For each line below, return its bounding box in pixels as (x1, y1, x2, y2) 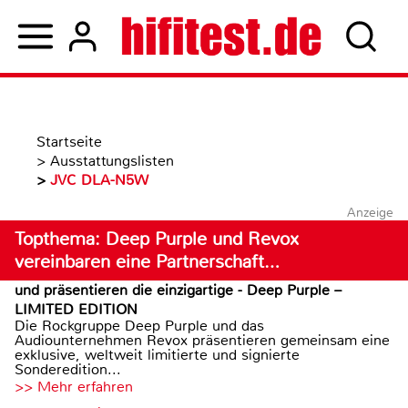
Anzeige (346, 204, 393, 220)
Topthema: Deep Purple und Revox (15, 228, 299, 250)
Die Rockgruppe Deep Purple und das (15, 316, 264, 335)
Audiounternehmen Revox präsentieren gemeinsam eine (15, 331, 390, 350)
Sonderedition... (15, 360, 121, 379)
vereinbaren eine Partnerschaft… (15, 250, 280, 273)
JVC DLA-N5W (50, 170, 148, 189)
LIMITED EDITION (15, 300, 138, 319)
